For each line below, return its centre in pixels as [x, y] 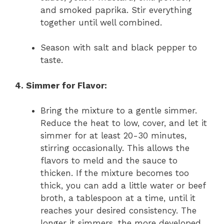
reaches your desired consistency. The [118, 211]
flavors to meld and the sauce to [109, 161]
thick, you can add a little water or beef [123, 186]
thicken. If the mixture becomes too [115, 173]
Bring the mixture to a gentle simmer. [119, 111]
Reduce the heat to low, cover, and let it [124, 123]
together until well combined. [101, 22]
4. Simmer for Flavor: [61, 85]
